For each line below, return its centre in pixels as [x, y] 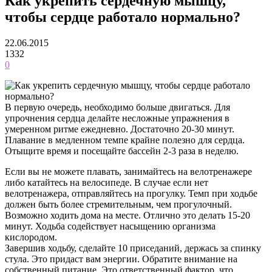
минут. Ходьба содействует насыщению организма [110, 226]
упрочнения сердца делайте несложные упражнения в [117, 118]
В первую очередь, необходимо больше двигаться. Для [117, 107]
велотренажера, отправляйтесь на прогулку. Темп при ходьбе [131, 193]
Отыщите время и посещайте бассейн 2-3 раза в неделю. [122, 151]
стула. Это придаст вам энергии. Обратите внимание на [121, 259]
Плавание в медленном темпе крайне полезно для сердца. [125, 140]
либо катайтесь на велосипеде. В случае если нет [107, 182]
